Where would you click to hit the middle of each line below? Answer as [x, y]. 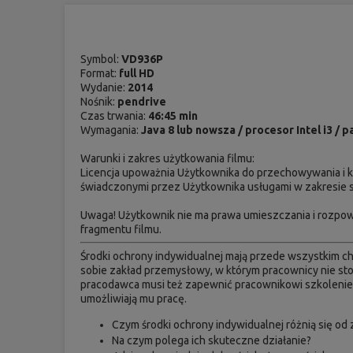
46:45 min [173, 115]
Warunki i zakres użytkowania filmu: [168, 158]
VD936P [143, 59]
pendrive [142, 101]
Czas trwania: [115, 115]
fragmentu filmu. [121, 229]
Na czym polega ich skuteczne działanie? [212, 340]
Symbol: [101, 59]
